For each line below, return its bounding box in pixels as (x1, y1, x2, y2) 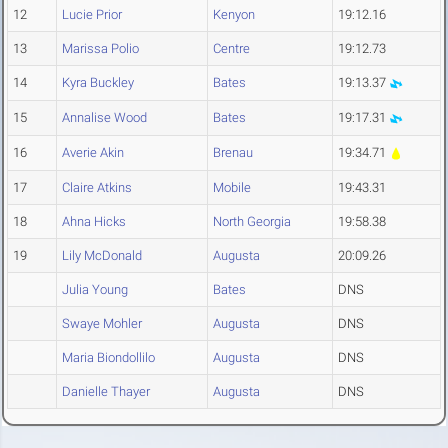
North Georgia (213, 214, 291, 230)
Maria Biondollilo (62, 350, 155, 366)
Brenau (213, 145, 253, 161)
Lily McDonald (62, 248, 142, 264)
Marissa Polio (62, 41, 139, 57)
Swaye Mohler (62, 316, 142, 332)
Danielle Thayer (62, 384, 150, 400)
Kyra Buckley (62, 75, 134, 91)
